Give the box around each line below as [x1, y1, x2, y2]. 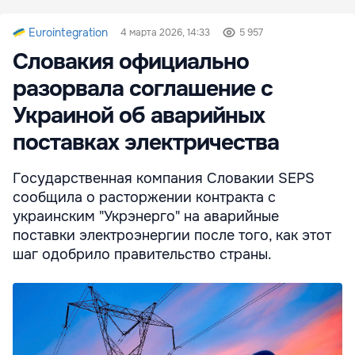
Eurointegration [29, 25, 108, 40]
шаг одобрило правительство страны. [13, 246, 272, 264]
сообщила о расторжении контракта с [13, 189, 276, 207]
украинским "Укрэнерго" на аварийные [13, 208, 279, 226]
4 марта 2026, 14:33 [120, 26, 210, 40]
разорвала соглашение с [13, 74, 273, 104]
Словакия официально [13, 48, 249, 77]
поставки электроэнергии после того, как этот [13, 227, 331, 245]
